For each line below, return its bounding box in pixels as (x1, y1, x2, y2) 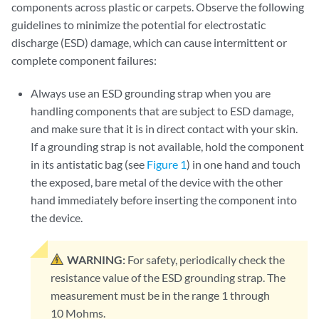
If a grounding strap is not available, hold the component (31, 140, 305, 153)
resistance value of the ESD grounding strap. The (51, 271, 286, 284)
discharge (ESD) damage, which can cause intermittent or (11, 36, 287, 49)
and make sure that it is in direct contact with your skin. (31, 122, 298, 135)
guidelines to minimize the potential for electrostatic (11, 18, 266, 31)
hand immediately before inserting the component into (31, 193, 298, 206)
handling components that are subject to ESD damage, (31, 104, 294, 117)
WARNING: (67, 253, 126, 266)
